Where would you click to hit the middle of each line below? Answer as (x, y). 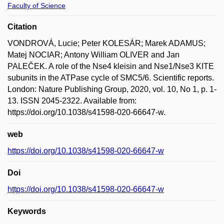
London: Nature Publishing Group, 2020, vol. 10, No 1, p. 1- (112, 89)
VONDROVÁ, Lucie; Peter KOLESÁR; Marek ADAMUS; (106, 43)
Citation (22, 26)
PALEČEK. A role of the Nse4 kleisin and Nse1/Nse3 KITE (111, 66)
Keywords (27, 211)
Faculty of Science (36, 5)
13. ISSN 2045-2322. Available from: (72, 100)
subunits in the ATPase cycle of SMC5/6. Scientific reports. (111, 77)
